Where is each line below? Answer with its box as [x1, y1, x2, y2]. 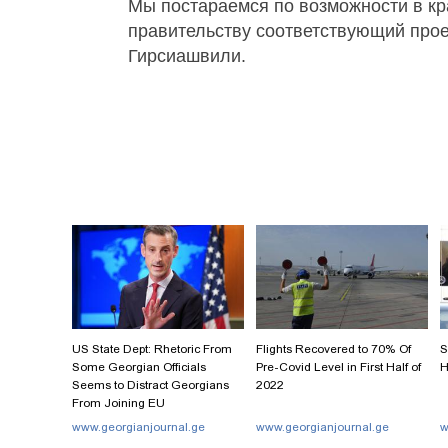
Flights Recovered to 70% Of [256, 341, 411, 356]
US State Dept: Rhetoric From [72, 341, 232, 356]
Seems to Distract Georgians [72, 377, 229, 392]
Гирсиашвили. [128, 45, 246, 66]
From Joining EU [72, 395, 165, 410]
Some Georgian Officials [72, 359, 206, 374]
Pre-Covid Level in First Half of [256, 359, 421, 374]
